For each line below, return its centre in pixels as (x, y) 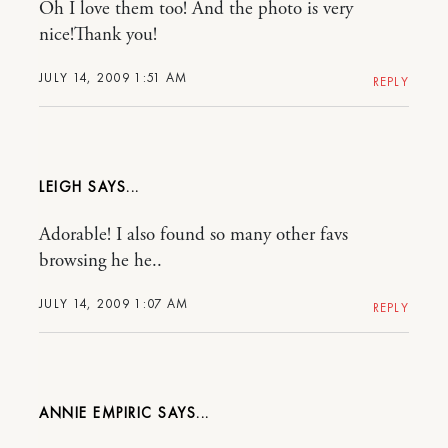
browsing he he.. (100, 260)
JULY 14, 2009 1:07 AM (114, 303)
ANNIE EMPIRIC (96, 412)
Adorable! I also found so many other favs (193, 234)
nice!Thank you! (98, 34)
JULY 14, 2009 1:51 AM (113, 77)
